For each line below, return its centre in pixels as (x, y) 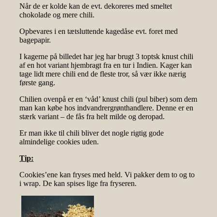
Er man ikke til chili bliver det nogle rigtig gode (92, 133)
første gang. (38, 83)
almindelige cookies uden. (59, 142)
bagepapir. (35, 40)
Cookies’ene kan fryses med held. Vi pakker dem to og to (107, 175)
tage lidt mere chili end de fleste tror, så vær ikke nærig (103, 74)
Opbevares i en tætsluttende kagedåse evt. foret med (99, 31)
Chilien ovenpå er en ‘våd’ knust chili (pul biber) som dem (108, 99)
